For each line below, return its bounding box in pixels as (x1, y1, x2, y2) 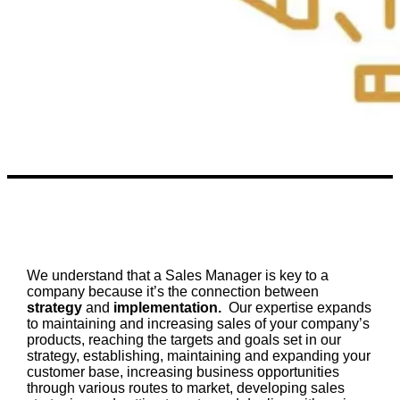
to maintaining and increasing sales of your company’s (26, 315, 370, 331)
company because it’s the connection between (26, 283, 319, 299)
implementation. (112, 299, 229, 315)
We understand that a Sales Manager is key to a (26, 267, 329, 283)
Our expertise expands (228, 299, 371, 315)
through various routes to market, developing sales (26, 379, 345, 396)
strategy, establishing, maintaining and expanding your (26, 347, 371, 363)
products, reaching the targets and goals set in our (26, 331, 341, 347)
